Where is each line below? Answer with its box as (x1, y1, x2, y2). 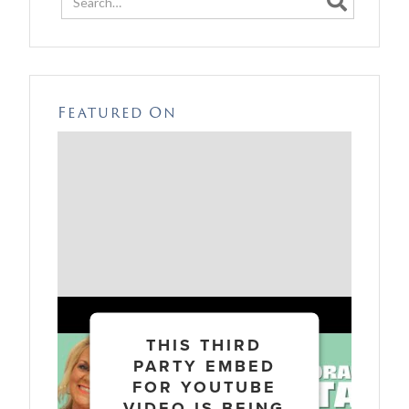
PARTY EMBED (133, 355, 276, 376)
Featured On (58, 101, 178, 124)
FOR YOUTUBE (132, 376, 277, 397)
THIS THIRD (146, 334, 263, 355)
